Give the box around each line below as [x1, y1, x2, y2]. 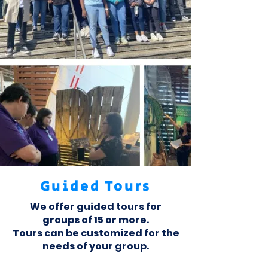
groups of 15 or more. [42, 213, 149, 227]
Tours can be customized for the [12, 226, 179, 240]
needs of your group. [42, 239, 149, 253]
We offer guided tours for [30, 200, 162, 214]
